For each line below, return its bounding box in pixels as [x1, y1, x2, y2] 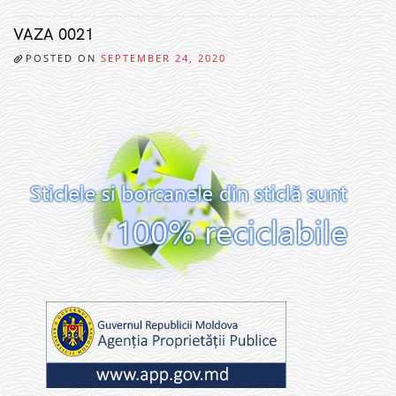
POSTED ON [26, 51, 101, 65]
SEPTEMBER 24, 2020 [101, 51, 226, 65]
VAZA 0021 [13, 26, 94, 45]
